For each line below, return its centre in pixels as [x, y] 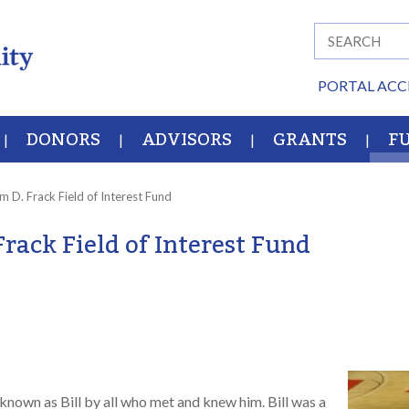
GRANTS [310, 140]
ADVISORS [187, 140]
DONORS [63, 140]
